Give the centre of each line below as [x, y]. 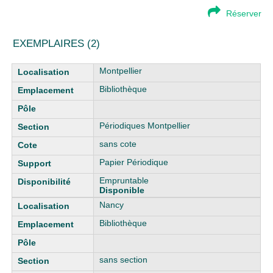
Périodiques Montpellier [145, 126]
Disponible [122, 190]
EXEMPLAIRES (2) [57, 44]
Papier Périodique [134, 162]
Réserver [243, 13]
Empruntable [124, 180]
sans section [124, 260]
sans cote [118, 144]
